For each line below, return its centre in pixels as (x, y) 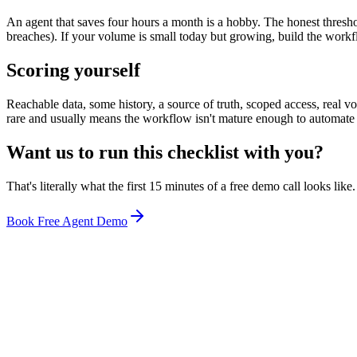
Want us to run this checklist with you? (165, 152)
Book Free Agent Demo (67, 221)
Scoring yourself (73, 70)
